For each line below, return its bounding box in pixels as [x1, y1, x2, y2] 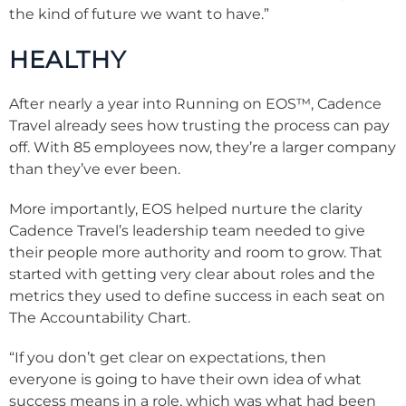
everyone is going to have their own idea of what [9, 371, 362, 389]
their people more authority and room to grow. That [9, 244, 382, 262]
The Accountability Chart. [9, 309, 190, 327]
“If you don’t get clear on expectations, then [9, 349, 326, 367]
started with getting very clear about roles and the [9, 266, 375, 284]
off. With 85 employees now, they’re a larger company [9, 139, 396, 157]
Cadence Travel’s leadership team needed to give [9, 222, 365, 240]
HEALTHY [9, 45, 127, 74]
